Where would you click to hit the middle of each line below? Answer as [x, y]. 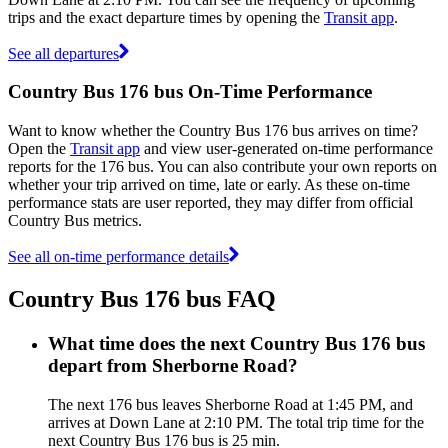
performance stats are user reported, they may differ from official [210, 202]
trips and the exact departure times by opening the [166, 17]
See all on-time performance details [118, 256]
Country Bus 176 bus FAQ [142, 298]
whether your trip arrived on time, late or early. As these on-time [209, 184]
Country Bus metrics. [75, 220]
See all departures [63, 53]
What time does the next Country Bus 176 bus [236, 343]
